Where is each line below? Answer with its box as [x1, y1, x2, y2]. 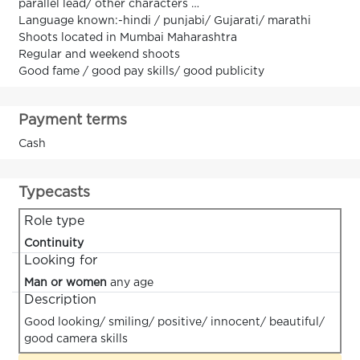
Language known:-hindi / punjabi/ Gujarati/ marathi [18, 15, 311, 26]
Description [24, 293, 96, 306]
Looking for [24, 254, 97, 267]
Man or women [24, 277, 107, 288]
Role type [24, 215, 84, 227]
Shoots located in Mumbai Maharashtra [18, 32, 237, 43]
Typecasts [18, 186, 90, 199]
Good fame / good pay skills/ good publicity [18, 66, 264, 76]
